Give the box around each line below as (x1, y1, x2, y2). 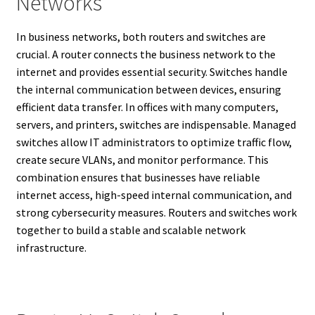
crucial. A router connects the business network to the (15, 46, 276, 61)
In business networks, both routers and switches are (15, 29, 266, 44)
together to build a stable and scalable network (15, 222, 245, 237)
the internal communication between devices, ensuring (15, 82, 281, 96)
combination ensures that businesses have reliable (15, 169, 260, 184)
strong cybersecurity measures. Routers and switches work (15, 205, 297, 219)
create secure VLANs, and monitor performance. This (15, 152, 269, 167)
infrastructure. (15, 240, 86, 255)
